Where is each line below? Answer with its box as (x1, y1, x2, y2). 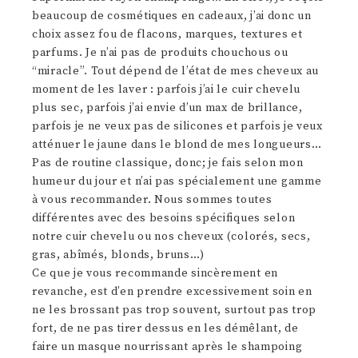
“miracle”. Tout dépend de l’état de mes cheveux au (32, 64, 320, 79)
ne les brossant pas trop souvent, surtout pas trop (32, 303, 317, 318)
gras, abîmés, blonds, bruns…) (32, 248, 205, 263)
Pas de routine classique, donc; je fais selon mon (32, 156, 304, 171)
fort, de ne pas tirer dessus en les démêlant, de (32, 321, 299, 336)
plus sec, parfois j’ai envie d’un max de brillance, (32, 101, 303, 116)
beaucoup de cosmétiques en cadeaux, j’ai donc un (32, 9, 312, 24)
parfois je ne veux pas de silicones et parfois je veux (32, 119, 323, 134)
